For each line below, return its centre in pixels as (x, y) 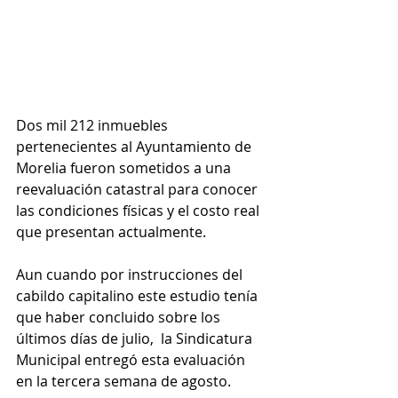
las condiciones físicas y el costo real (139, 210)
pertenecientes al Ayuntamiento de (135, 146)
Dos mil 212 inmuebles (94, 125)
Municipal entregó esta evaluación (132, 359)
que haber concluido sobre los (120, 317)
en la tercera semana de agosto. (123, 381)
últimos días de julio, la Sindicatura (136, 338)
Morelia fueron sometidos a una (125, 167)
